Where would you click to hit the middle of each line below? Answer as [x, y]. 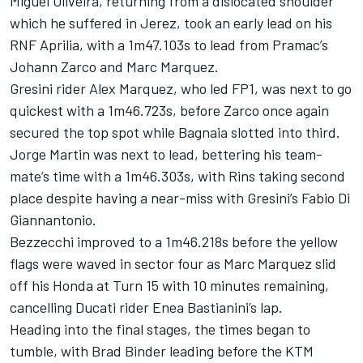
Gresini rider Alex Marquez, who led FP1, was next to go [181, 88]
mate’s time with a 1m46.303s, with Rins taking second [177, 175]
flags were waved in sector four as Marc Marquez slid [173, 263]
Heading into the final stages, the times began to [160, 329]
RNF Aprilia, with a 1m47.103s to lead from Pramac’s [169, 44]
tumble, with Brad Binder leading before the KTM [162, 350]
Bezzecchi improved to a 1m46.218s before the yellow [174, 241]
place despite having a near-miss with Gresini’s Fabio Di [180, 197]
